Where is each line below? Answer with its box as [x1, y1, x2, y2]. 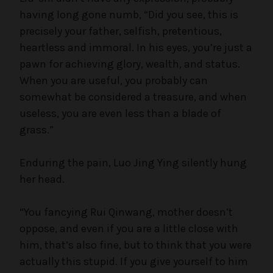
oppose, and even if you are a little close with [19, 221, 238, 235]
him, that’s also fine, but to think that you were [19, 238, 252, 252]
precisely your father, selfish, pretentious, [19, 24, 222, 38]
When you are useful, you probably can [19, 73, 208, 87]
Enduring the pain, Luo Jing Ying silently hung [19, 155, 247, 169]
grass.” [19, 122, 54, 136]
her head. [19, 172, 65, 186]
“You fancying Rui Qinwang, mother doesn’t [19, 205, 233, 219]
